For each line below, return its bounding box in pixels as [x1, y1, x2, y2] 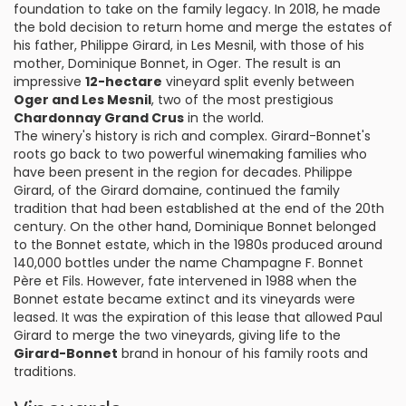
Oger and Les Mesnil [14, 91, 151, 109]
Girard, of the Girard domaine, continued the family [14, 181, 340, 199]
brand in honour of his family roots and [118, 344, 368, 362]
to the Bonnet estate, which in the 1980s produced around [14, 236, 382, 254]
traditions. [14, 362, 76, 381]
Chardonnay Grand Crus [14, 109, 184, 127]
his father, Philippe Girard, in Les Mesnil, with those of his [14, 36, 364, 54]
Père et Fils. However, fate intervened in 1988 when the [14, 272, 357, 290]
